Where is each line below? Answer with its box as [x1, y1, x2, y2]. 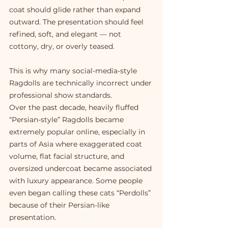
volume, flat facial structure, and [9, 152, 126, 161]
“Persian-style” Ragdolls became [9, 115, 126, 125]
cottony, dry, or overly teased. [9, 42, 115, 51]
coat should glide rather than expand [9, 5, 142, 15]
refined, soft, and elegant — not [9, 30, 123, 39]
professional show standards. [9, 91, 112, 100]
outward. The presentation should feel [9, 17, 146, 27]
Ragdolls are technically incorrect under [9, 78, 154, 88]
